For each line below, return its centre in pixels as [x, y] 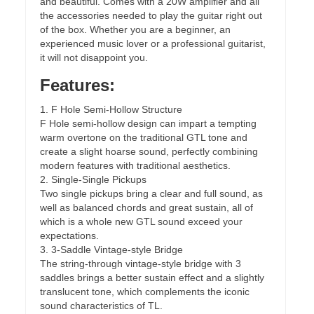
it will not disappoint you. [94, 57]
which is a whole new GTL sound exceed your [141, 221]
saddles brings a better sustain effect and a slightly [152, 278]
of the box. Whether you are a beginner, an [135, 29]
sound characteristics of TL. [101, 306]
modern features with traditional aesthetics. [135, 165]
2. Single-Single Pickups [93, 179]
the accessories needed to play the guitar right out [151, 15]
